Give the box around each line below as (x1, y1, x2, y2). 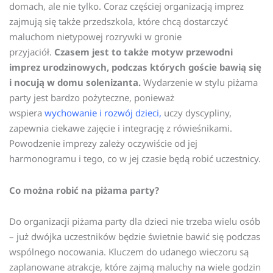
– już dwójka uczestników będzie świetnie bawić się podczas (9, 230, 260, 243)
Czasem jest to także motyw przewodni (54, 46, 233, 58)
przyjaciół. (9, 46, 54, 58)
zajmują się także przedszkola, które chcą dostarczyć (9, 15, 228, 28)
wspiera (9, 107, 44, 119)
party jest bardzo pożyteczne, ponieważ (9, 91, 174, 104)
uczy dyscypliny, (161, 107, 232, 119)
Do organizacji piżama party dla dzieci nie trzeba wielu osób (9, 214, 260, 227)
